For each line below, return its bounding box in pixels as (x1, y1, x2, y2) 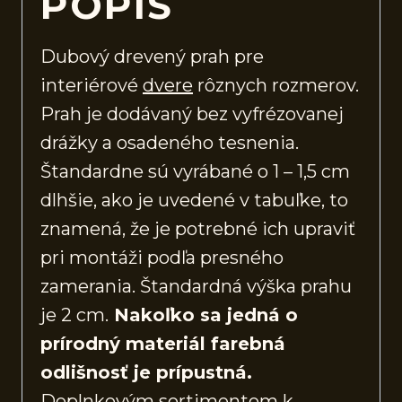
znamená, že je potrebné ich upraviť (40, 217, 355, 240)
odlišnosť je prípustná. (40, 361, 252, 383)
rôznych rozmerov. (193, 74, 359, 96)
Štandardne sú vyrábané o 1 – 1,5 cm (40, 160, 350, 182)
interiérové (40, 74, 143, 96)
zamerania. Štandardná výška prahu (40, 275, 352, 297)
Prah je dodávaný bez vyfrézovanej (40, 102, 344, 125)
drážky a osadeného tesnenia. (40, 131, 299, 153)
